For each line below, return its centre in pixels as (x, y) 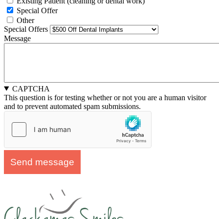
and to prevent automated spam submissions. (72, 106)
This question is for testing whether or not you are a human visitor (105, 97)
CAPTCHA (31, 88)
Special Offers (26, 29)
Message (17, 38)
